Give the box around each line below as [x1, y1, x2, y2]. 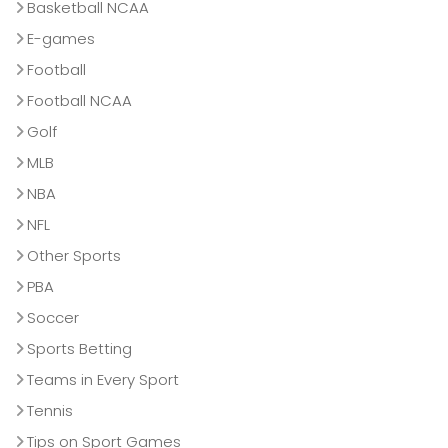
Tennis [27, 400, 73, 422]
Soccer [27, 307, 79, 329]
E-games [27, 28, 95, 50]
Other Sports [27, 245, 121, 267]
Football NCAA [27, 90, 132, 112]
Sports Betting [27, 338, 132, 360]
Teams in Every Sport [27, 369, 179, 391]
